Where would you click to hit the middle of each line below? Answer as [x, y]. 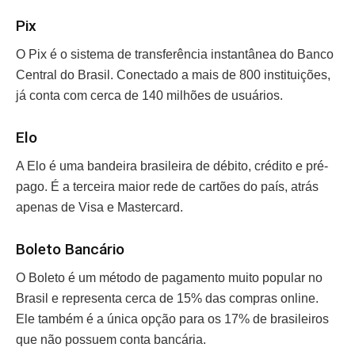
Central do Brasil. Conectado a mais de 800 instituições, [173, 75]
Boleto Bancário [72, 249]
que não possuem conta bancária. [113, 340]
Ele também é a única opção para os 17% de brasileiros [172, 319]
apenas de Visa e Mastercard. [101, 208]
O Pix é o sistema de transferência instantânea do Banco [175, 55]
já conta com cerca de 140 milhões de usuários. [151, 96]
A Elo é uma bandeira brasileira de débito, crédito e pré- [172, 166]
